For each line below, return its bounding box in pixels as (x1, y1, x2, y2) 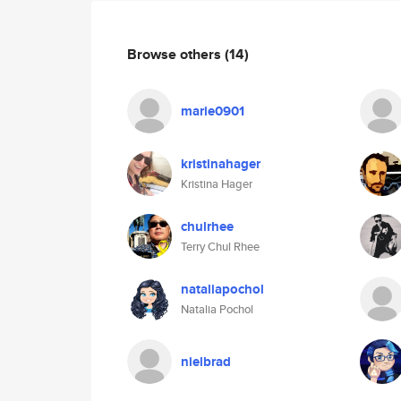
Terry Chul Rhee (181, 238, 260, 255)
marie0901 (181, 101, 244, 121)
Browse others (127, 43, 225, 64)
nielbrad (181, 352, 231, 371)
